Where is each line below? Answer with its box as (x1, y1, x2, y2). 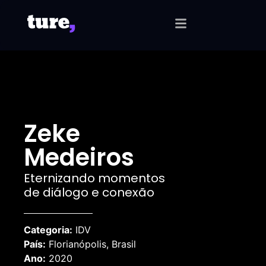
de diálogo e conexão (24, 184, 154, 201)
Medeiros (24, 141, 134, 174)
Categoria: (24, 223, 72, 236)
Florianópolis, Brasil (46, 237, 136, 250)
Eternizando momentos (24, 170, 165, 186)
